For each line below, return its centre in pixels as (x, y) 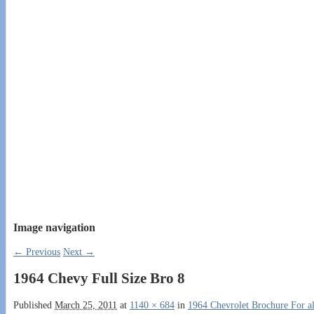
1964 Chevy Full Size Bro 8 (99, 279)
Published (34, 305)
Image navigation (54, 228)
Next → (79, 252)
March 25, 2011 (86, 305)
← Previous (37, 252)
